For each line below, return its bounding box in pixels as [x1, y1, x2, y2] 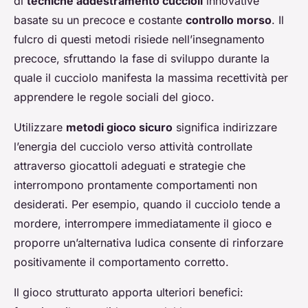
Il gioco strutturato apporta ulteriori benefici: [14, 285, 243, 300]
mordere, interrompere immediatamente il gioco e [14, 217, 272, 231]
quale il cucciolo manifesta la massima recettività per [14, 71, 288, 85]
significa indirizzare [173, 120, 277, 135]
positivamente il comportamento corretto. [14, 255, 229, 269]
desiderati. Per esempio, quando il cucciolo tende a [14, 197, 280, 212]
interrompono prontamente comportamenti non [14, 178, 257, 192]
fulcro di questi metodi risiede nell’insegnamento [14, 32, 265, 47]
